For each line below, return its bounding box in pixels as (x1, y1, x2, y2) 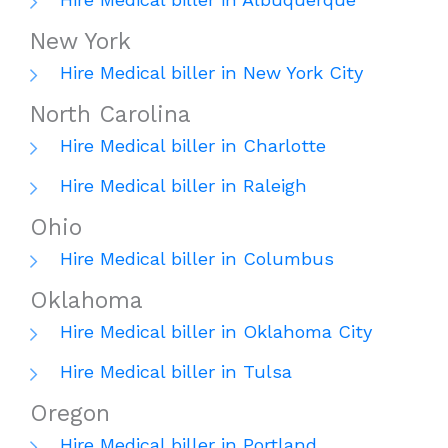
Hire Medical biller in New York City (60, 62, 363, 84)
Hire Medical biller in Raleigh (60, 175, 307, 197)
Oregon (30, 400, 110, 428)
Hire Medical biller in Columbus (60, 248, 334, 270)
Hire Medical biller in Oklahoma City (60, 321, 372, 343)
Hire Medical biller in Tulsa (60, 361, 292, 383)
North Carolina (30, 101, 191, 129)
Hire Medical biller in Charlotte (60, 135, 326, 157)
